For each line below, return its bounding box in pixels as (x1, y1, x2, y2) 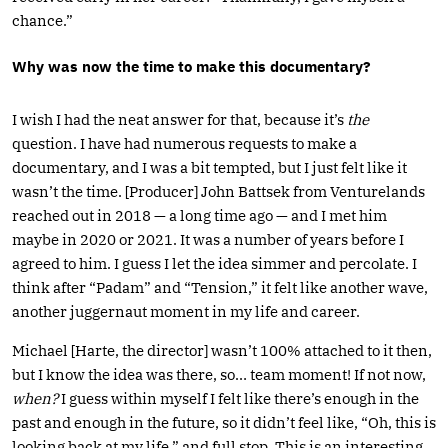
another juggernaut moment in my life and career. (12, 301, 360, 321)
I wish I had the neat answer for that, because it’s (12, 109, 347, 129)
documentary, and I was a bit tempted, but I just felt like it (12, 157, 407, 177)
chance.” (12, 10, 73, 30)
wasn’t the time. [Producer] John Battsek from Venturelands (12, 181, 425, 201)
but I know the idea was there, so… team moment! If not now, (12, 364, 426, 384)
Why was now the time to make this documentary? (12, 56, 371, 76)
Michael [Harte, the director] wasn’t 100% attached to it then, (12, 340, 432, 360)
